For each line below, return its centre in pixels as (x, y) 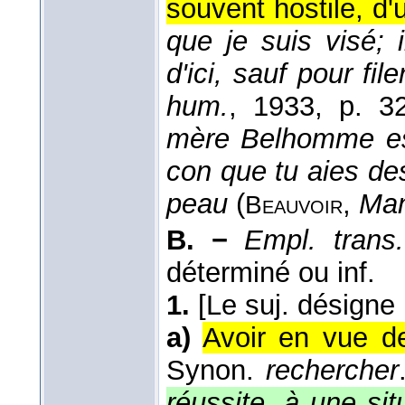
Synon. (216, 371)
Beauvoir (294, 205)
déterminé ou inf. (271, 273)
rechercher (332, 371)
